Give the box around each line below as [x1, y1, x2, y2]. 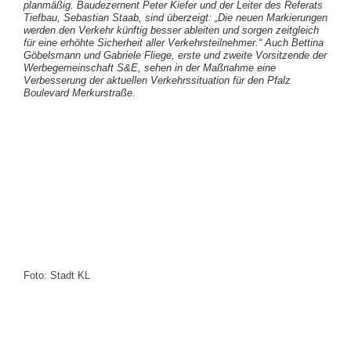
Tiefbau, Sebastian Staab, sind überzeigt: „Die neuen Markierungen [24, 11, 327, 24]
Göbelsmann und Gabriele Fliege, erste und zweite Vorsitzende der [24, 49, 327, 61]
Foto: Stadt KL [24, 270, 90, 282]
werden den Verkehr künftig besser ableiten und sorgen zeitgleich [24, 24, 319, 36]
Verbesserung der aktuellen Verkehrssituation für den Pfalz [24, 74, 291, 86]
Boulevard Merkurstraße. [24, 86, 136, 99]
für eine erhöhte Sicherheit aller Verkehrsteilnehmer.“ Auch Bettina [24, 36, 324, 49]
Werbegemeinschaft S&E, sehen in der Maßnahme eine [24, 61, 276, 74]
